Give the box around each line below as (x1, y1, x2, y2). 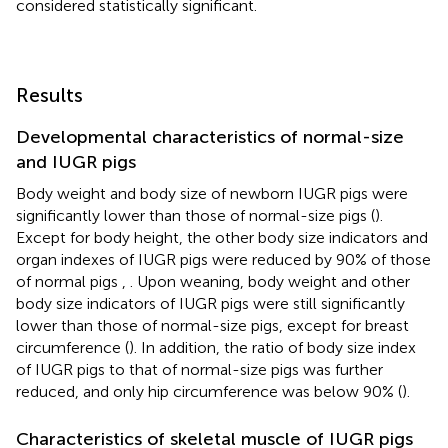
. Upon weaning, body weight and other (130, 271, 410, 291)
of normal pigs (16, 271, 122, 291)
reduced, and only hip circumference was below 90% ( (16, 381, 402, 401)
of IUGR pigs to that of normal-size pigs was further (16, 359, 383, 379)
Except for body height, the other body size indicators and (16, 227, 428, 247)
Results (16, 82, 83, 107)
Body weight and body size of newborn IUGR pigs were (16, 183, 408, 203)
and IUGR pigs (16, 150, 136, 173)
